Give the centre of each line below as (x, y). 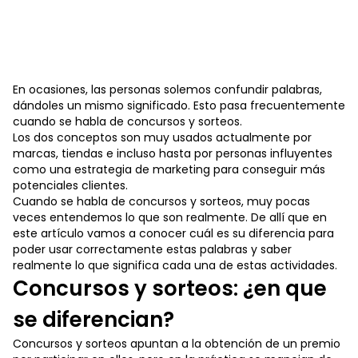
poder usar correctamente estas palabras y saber (152, 249)
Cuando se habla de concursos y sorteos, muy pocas (161, 201)
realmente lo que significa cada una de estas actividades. (175, 265)
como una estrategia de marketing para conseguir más (169, 169)
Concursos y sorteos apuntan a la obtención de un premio (177, 344)
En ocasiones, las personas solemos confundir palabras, (167, 89)
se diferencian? (93, 320)
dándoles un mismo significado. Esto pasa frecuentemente (179, 105)
